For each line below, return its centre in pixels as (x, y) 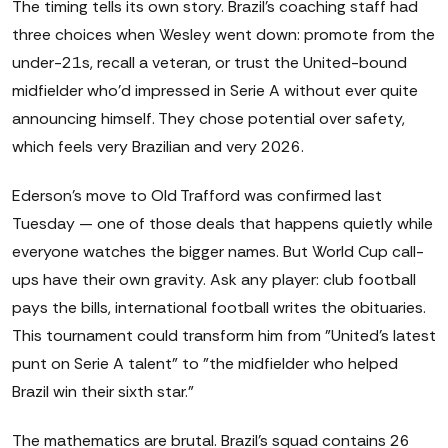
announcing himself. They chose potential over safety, (208, 119)
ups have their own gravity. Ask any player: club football (214, 280)
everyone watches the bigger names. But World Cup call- (218, 252)
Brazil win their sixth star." (103, 392)
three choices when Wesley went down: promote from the (223, 35)
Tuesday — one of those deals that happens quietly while (222, 224)
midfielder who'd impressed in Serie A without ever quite (215, 91)
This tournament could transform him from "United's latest (224, 336)
